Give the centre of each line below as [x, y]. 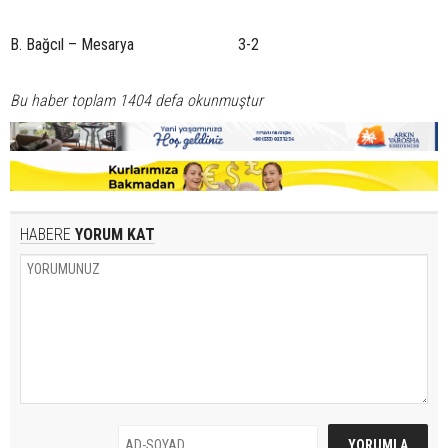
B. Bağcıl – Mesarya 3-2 [134, 44]
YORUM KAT [113, 234]
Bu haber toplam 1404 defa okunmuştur [136, 100]
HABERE [45, 234]
